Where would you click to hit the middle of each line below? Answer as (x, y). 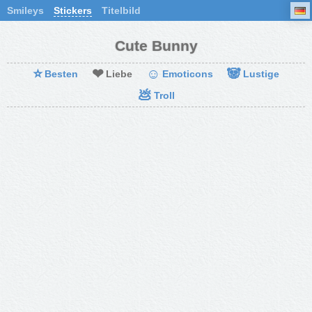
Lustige (261, 74)
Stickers (73, 10)
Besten (61, 74)
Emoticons (188, 74)
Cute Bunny (156, 46)
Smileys (25, 10)
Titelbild (121, 10)
